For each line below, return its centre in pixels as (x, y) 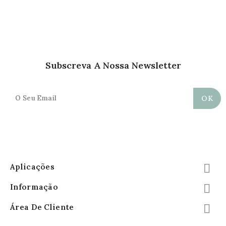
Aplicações (32, 166)
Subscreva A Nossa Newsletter (113, 65)
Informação (34, 187)
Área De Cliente (42, 207)
